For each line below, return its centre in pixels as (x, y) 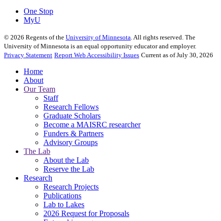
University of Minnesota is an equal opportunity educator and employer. (100, 46)
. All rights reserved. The (163, 37)
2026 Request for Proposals (86, 213)
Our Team (39, 89)
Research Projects (71, 186)
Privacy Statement (28, 55)
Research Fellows (71, 107)
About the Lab (66, 160)
